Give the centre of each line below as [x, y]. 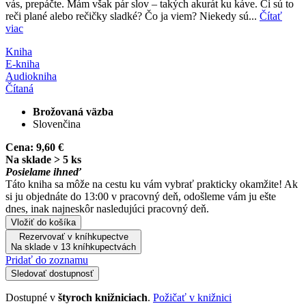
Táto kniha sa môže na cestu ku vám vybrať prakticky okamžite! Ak [152, 184]
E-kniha [23, 64]
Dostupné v [32, 297]
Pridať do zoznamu [47, 260]
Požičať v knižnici [192, 297]
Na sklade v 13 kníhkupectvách [73, 247]
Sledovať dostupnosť [52, 273]
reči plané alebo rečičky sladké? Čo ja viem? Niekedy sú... [133, 16]
